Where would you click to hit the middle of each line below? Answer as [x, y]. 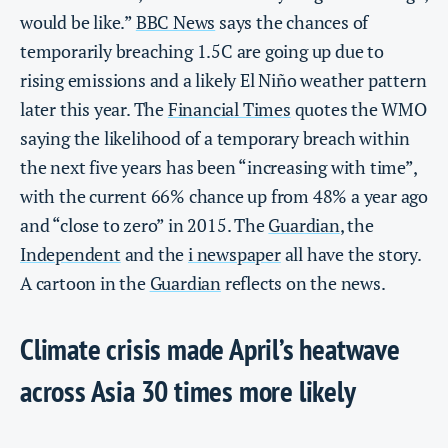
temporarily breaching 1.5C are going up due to [202, 51]
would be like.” [78, 22]
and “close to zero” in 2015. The [144, 225]
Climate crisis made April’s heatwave [210, 349]
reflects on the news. [303, 283]
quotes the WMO [358, 109]
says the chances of [292, 22]
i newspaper [234, 254]
